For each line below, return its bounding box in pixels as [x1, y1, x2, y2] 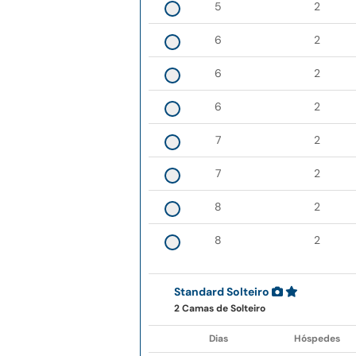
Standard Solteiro [174, 284, 269, 300]
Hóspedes [293, 332, 340, 346]
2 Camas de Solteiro [174, 302, 265, 315]
